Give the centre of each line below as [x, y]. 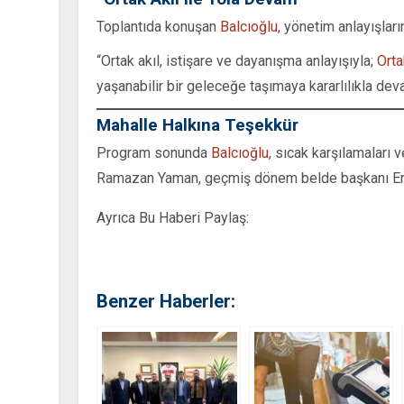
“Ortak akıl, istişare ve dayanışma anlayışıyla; [237, 60]
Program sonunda [154, 152]
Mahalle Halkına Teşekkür [197, 124]
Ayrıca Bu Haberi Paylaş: [173, 217]
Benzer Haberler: [166, 301]
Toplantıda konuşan [158, 26]
